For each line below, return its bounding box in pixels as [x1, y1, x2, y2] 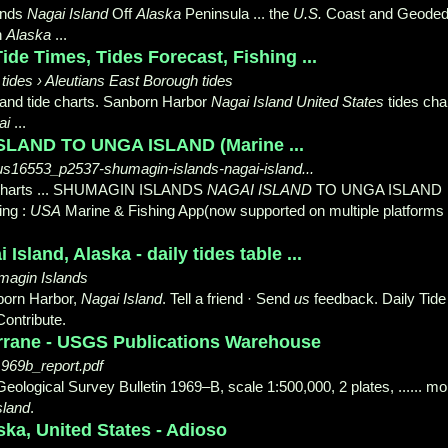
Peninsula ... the [181, 4, 293, 22]
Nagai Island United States [211, 92, 384, 110]
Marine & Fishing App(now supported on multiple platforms [61, 201, 444, 219]
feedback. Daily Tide [310, 289, 446, 307]
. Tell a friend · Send [162, 289, 294, 307]
